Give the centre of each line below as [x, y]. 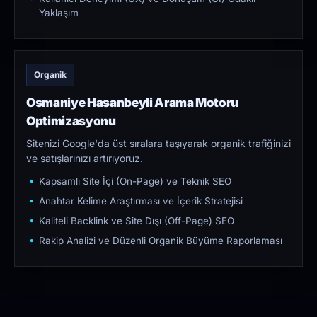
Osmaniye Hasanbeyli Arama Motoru [133, 103]
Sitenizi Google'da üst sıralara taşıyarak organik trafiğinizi [158, 144]
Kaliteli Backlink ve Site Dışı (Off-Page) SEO [137, 221]
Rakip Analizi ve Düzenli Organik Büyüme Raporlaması [161, 241]
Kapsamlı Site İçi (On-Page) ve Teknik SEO [135, 181]
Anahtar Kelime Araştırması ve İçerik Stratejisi [141, 201]
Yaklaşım [59, 13]
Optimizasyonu [71, 121]
